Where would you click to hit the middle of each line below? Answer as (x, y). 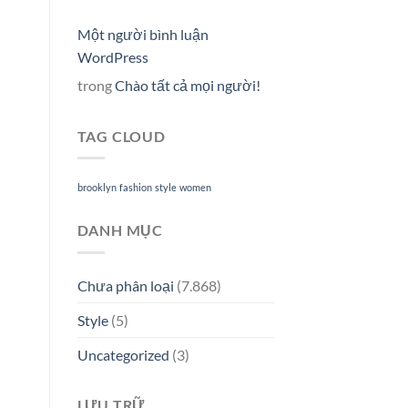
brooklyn (97, 188)
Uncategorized (123, 354)
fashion (135, 188)
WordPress (112, 56)
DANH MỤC (120, 230)
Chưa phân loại (125, 285)
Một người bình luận (143, 34)
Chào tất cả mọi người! (187, 85)
